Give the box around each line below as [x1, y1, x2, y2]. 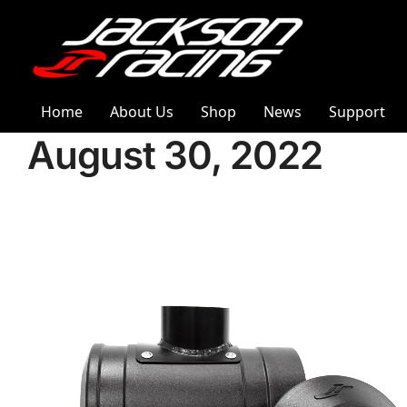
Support [329, 102, 385, 122]
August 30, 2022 [27, 132, 323, 178]
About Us [110, 102, 174, 122]
